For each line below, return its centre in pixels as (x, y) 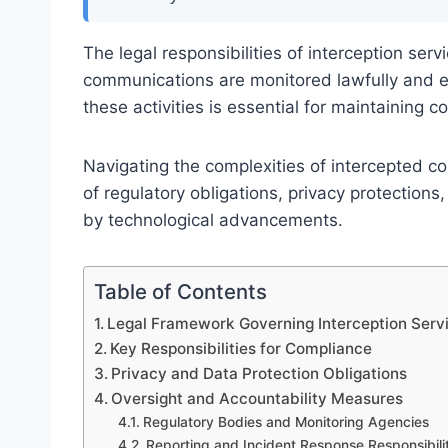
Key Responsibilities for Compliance (241, 348)
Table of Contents (180, 291)
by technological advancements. (213, 219)
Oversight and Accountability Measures (257, 398)
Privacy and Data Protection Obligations (259, 373)
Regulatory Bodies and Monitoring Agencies (285, 421)
